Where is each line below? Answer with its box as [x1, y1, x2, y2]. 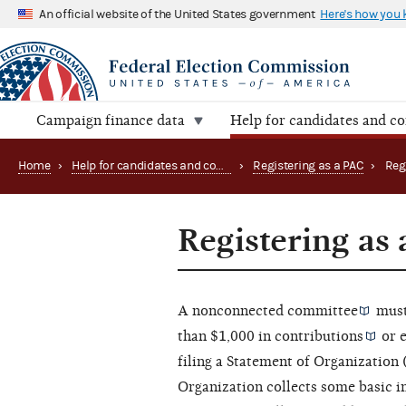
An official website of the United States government [39, 6, 315, 22]
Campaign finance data [36, 112, 185, 130]
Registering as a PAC [253, 159, 364, 174]
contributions [275, 328, 363, 345]
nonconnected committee [192, 303, 358, 320]
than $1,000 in [178, 328, 275, 345]
